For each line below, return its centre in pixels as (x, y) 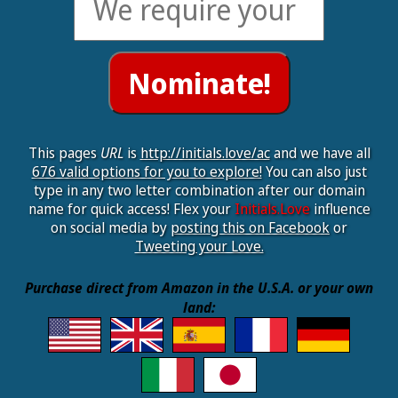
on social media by (111, 227)
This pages (64, 153)
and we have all (320, 153)
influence (340, 209)
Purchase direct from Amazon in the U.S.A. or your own (199, 288)
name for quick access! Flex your (131, 209)
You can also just (314, 171)
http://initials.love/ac (205, 153)
